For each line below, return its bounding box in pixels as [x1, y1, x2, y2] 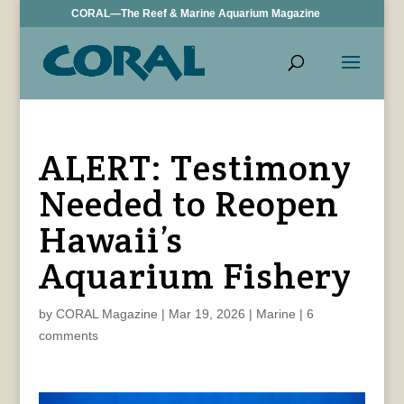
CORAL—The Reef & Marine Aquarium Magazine [71, 7, 321, 20]
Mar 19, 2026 [168, 307, 245, 321]
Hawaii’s [38, 216, 183, 262]
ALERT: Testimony [38, 144, 352, 190]
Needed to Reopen [38, 180, 339, 226]
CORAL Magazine [55, 307, 158, 321]
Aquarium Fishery [38, 252, 352, 298]
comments [38, 328, 98, 343]
